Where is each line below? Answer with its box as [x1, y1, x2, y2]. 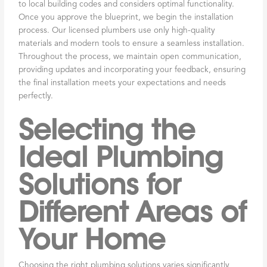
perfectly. [18, 92, 54, 100]
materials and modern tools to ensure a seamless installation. [18, 39, 245, 48]
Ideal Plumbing [18, 139, 223, 175]
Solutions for [18, 167, 181, 202]
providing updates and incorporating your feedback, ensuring [18, 66, 246, 74]
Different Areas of [18, 194, 247, 229]
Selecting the [18, 112, 195, 147]
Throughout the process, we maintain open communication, [18, 52, 242, 61]
